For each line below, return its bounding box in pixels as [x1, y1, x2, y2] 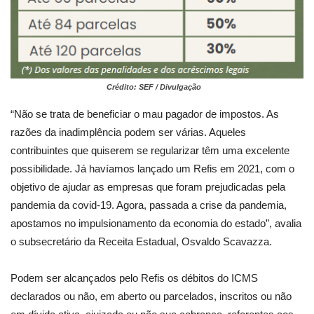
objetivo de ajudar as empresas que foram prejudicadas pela [11, 181, 285, 193]
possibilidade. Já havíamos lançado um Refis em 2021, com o [11, 163, 294, 175]
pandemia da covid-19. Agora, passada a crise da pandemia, [11, 199, 287, 212]
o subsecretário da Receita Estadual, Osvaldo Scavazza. [11, 235, 272, 248]
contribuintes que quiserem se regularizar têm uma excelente [11, 144, 289, 157]
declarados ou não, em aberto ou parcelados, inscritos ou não [11, 290, 292, 303]
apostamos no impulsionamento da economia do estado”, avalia [11, 217, 301, 230]
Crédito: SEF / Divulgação [106, 83, 201, 92]
